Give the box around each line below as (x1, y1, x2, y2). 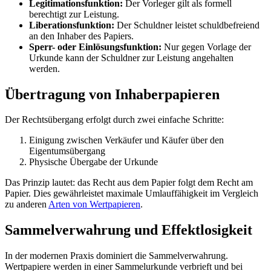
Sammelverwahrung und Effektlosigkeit (5, 222, 252, 238)
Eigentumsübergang (29, 146, 105, 157)
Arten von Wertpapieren (48, 199, 140, 210)
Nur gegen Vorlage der (162, 41, 251, 52)
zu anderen (5, 199, 48, 210)
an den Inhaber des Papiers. (29, 30, 134, 41)
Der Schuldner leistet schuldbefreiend (114, 19, 260, 30)
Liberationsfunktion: (29, 19, 114, 30)
